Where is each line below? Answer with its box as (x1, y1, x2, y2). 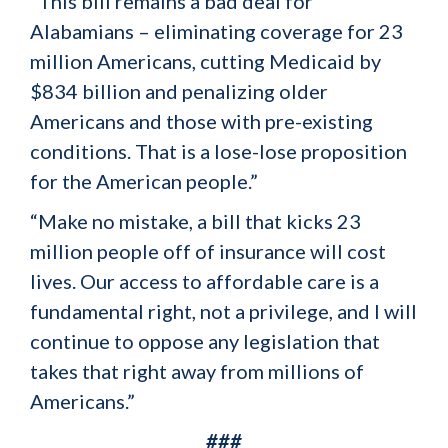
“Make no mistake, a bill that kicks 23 (30, 209, 361, 233)
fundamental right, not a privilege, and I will (30, 299, 417, 323)
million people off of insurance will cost (30, 239, 386, 263)
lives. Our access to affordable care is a (30, 269, 379, 293)
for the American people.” (30, 169, 258, 193)
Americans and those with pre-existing (30, 109, 373, 133)
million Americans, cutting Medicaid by (30, 49, 381, 73)
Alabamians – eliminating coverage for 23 (30, 19, 403, 43)
